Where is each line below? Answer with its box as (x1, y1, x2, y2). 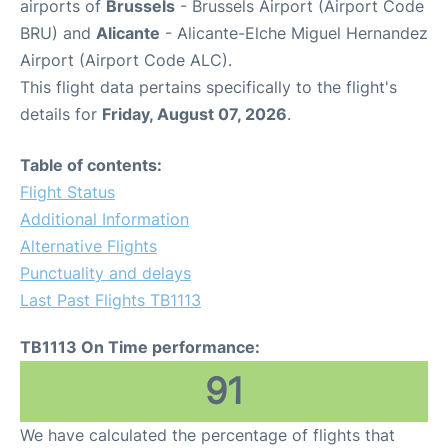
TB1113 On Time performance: (20, 336, 260, 357)
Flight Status (20, 181, 115, 202)
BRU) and (20, 22, 96, 43)
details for (20, 103, 102, 124)
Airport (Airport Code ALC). (20, 49, 232, 70)
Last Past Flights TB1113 (20, 289, 201, 310)
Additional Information (20, 208, 189, 229)
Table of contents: (20, 154, 162, 175)
